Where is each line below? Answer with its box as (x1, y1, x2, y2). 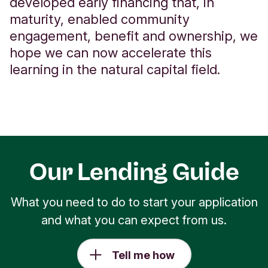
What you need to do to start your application (10, 195, 258, 210)
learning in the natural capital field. (10, 62, 220, 78)
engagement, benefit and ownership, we (10, 28, 258, 44)
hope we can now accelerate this (10, 45, 212, 61)
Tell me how (111, 249, 175, 262)
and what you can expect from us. (41, 213, 227, 228)
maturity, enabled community (10, 11, 190, 28)
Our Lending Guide (29, 157, 239, 187)
